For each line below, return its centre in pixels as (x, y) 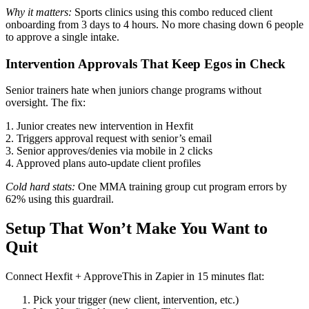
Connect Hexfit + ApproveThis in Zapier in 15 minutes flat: (135, 277)
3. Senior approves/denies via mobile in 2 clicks (109, 151)
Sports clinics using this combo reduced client (172, 12)
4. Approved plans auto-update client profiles (103, 163)
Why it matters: (39, 12)
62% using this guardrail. (60, 199)
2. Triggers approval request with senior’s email (109, 139)
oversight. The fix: (46, 103)
